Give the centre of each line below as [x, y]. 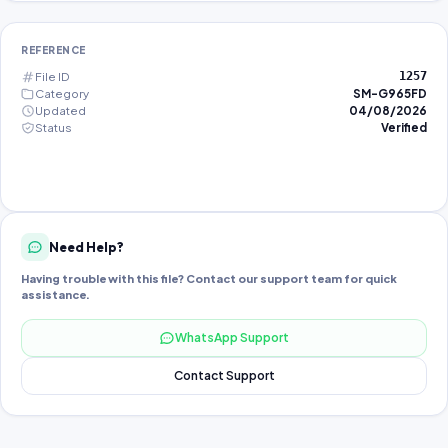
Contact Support [224, 375]
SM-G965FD [390, 93]
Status [53, 127]
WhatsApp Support [232, 337]
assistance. [55, 294]
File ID [52, 76]
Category [62, 93]
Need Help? [86, 246]
